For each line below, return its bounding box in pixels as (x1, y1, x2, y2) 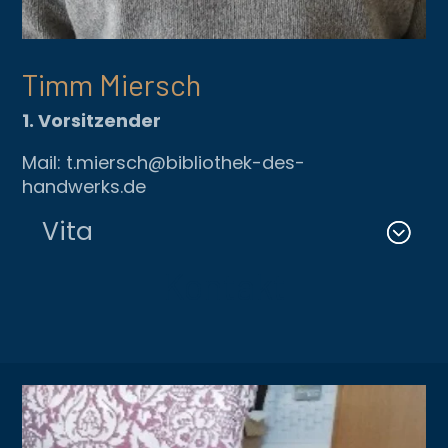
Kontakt (162, 264, 286, 308)
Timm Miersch (22, 66, 202, 103)
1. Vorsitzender (22, 108, 162, 134)
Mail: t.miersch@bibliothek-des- (22, 150, 306, 176)
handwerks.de (22, 174, 147, 200)
